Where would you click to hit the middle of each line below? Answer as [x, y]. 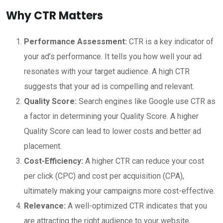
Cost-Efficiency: [54, 161]
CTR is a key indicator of [170, 41]
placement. [43, 146]
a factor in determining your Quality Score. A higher [111, 116]
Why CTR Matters [55, 15]
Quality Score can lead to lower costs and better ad [112, 131]
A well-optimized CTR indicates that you [136, 206]
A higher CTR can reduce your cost [144, 161]
